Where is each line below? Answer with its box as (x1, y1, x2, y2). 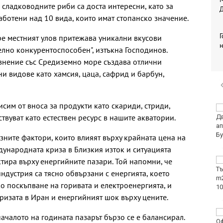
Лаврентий (130, 174, 164, 182)
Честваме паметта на (130, 156, 196, 164)
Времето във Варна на (130, 104, 199, 112)
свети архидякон (130, 165, 182, 173)
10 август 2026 (130, 113, 174, 121)
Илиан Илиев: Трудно (130, 209, 195, 217)
